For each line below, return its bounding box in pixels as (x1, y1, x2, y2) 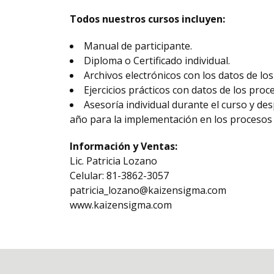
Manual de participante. (84, 39, 192, 53)
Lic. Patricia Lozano (70, 154, 157, 168)
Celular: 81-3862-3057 (70, 169, 169, 182)
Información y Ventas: (70, 139, 177, 153)
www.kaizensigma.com (70, 198, 172, 212)
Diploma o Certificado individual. (84, 54, 230, 67)
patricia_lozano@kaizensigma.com (70, 183, 226, 197)
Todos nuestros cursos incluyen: (70, 12, 225, 26)
